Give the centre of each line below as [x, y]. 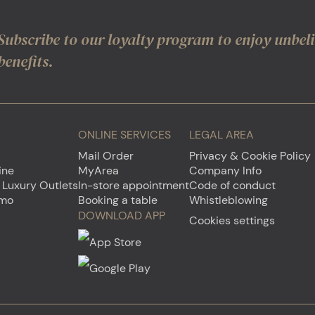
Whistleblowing [229, 200]
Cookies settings [232, 220]
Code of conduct [232, 185]
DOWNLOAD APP [122, 215]
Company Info [225, 170]
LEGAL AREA [221, 134]
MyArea [98, 170]
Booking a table [118, 200]
